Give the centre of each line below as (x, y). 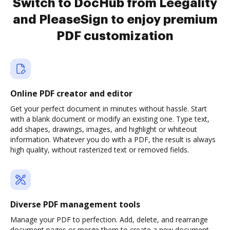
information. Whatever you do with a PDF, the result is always (113, 139)
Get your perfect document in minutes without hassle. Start (109, 109)
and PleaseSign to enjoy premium (115, 20)
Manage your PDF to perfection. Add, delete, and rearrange (109, 219)
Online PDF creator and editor (71, 93)
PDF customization (115, 36)
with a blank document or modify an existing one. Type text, (110, 119)
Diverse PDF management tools (75, 204)
